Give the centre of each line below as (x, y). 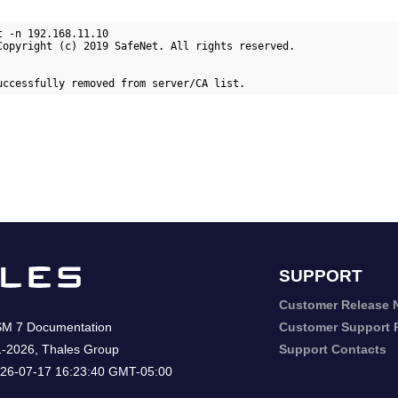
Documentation (67, 327)
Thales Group (80, 350)
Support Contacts (332, 350)
